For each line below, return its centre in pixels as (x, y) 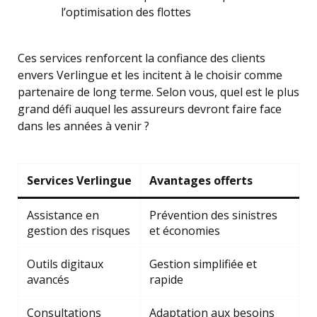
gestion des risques (79, 231)
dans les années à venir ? (83, 126)
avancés (48, 279)
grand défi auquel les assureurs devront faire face (150, 109)
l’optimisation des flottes (126, 12)
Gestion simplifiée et (203, 264)
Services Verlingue (79, 180)
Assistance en (63, 215)
